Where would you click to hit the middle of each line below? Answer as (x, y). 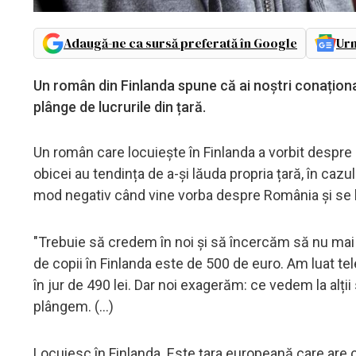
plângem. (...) (74, 306)
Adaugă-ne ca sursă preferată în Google (180, 43)
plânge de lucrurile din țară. (121, 106)
